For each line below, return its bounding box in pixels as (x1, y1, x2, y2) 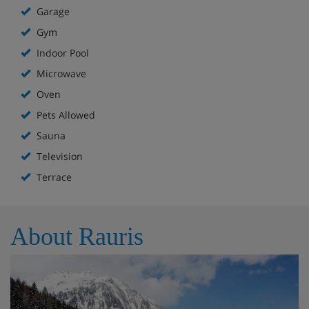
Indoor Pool (34, 46, 89, 59)
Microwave (34, 66, 86, 80)
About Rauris (10, 222, 143, 250)
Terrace (34, 170, 72, 183)
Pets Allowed (34, 108, 95, 121)
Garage (34, 4, 70, 18)
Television (34, 149, 83, 163)
